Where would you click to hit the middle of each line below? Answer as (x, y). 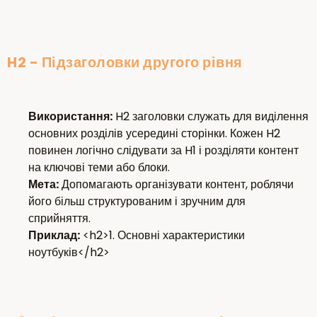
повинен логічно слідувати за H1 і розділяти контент (163, 151)
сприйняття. (59, 219)
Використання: (70, 117)
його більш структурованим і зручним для (137, 202)
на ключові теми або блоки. (99, 168)
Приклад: (54, 236)
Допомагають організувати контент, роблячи (176, 185)
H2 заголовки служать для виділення (211, 117)
